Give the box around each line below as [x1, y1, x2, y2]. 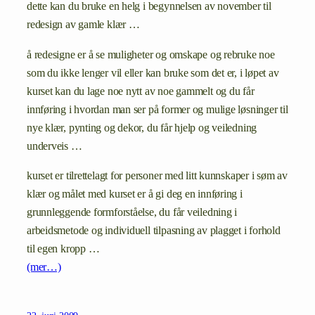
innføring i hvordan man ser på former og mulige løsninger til [27, 103, 288, 116]
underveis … [27, 139, 82, 153]
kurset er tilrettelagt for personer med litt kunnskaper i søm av [27, 169, 288, 182]
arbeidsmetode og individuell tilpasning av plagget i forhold [27, 224, 281, 237]
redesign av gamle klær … [27, 18, 140, 32]
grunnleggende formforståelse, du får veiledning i [27, 205, 238, 219]
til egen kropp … [27, 242, 100, 255]
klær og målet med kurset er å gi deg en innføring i [27, 187, 243, 200]
